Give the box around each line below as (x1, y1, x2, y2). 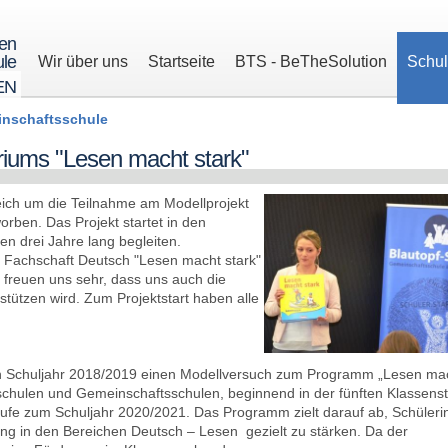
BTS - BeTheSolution (234, 53, 387, 70)
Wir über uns (37, 53, 128, 70)
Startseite (147, 53, 215, 70)
